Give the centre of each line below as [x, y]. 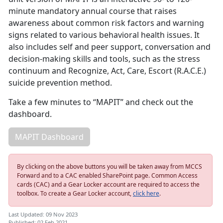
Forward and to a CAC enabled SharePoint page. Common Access [107, 176]
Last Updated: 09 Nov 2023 [43, 215]
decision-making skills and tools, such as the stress [104, 59]
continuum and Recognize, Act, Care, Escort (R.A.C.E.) [107, 71]
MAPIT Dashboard [49, 137]
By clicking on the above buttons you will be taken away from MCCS [110, 167]
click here [146, 194]
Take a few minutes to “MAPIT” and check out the [101, 102]
